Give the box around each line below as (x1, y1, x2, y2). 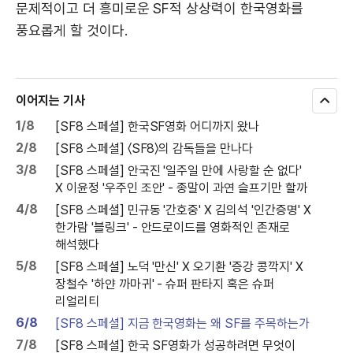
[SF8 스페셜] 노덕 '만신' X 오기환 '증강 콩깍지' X (55, 258, 303, 274)
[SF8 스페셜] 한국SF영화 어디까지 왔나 (55, 118, 260, 134)
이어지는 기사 (16, 92, 85, 108)
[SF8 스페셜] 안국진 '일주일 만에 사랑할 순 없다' (55, 162, 302, 178)
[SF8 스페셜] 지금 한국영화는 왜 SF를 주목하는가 (55, 315, 310, 331)
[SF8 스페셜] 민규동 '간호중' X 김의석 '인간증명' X (55, 202, 311, 217)
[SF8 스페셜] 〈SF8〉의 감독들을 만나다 (55, 140, 253, 156)
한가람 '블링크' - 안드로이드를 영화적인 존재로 (55, 219, 290, 235)
